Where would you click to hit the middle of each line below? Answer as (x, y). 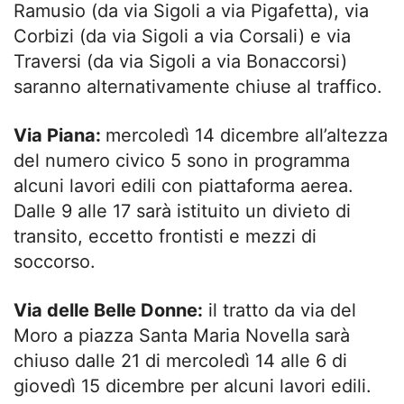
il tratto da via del (280, 310)
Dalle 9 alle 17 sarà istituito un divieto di (182, 211)
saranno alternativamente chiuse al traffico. (198, 86)
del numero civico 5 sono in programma (182, 160)
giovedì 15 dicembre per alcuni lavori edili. (193, 386)
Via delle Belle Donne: (108, 310)
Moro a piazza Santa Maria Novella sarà (182, 335)
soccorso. (55, 261)
